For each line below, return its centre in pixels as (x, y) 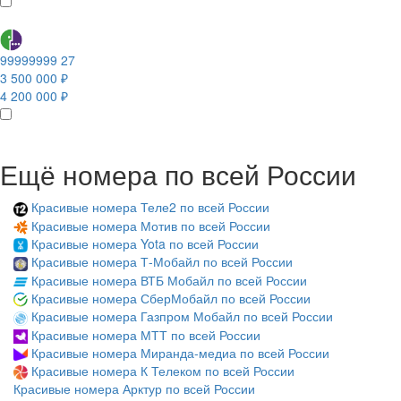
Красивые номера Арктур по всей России (134, 389)
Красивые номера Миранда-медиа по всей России (180, 352)
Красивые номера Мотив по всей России (151, 225)
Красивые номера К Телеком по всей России (163, 370)
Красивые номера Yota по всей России (145, 243)
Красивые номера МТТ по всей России (146, 334)
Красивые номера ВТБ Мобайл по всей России (169, 280)
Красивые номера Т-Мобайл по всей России (162, 262)
